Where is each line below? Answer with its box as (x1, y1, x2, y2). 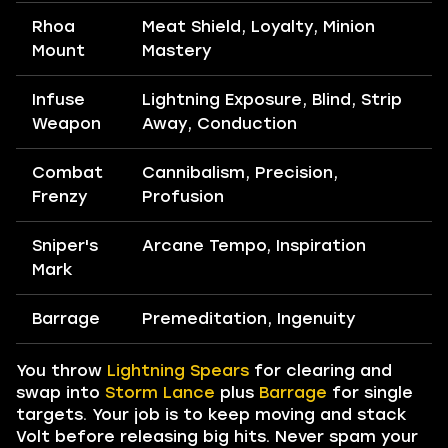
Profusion (142, 186, 224, 206)
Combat (32, 162, 103, 182)
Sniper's (32, 235, 98, 255)
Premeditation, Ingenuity (142, 308, 356, 328)
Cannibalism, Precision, (142, 162, 338, 182)
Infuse (32, 89, 85, 109)
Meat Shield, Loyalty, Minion (142, 16, 375, 36)
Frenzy (32, 186, 88, 206)
